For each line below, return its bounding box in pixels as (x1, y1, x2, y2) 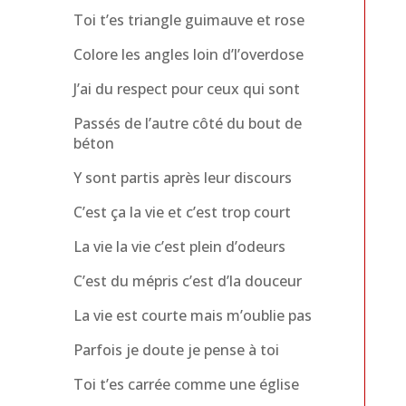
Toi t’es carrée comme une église (72, 373, 299, 394)
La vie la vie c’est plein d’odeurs (72, 236, 285, 256)
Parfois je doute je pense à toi (72, 339, 279, 360)
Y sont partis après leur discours (72, 167, 292, 188)
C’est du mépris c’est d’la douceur (72, 270, 302, 291)
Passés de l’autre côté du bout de (72, 112, 302, 133)
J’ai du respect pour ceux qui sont (72, 78, 300, 99)
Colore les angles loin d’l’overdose (72, 43, 304, 64)
